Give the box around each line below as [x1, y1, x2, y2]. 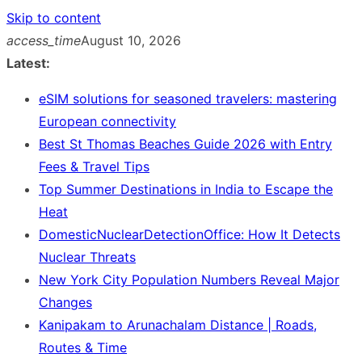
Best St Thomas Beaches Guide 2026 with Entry [39, 136, 332, 152]
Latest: [6, 55, 50, 71]
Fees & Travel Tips [39, 158, 149, 175]
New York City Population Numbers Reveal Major [39, 271, 339, 288]
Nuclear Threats [39, 249, 136, 265]
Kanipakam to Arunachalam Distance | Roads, [39, 317, 317, 333]
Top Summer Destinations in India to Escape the [39, 181, 333, 197]
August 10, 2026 [81, 32, 181, 48]
